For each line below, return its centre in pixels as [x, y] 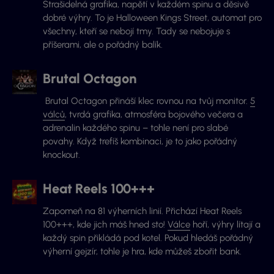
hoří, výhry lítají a [225, 225]
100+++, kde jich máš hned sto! [105, 225]
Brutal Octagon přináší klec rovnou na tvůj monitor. [146, 101]
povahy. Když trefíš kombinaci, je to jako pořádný [140, 142]
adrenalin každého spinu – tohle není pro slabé [135, 128]
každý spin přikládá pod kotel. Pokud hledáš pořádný [148, 238]
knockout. [61, 155]
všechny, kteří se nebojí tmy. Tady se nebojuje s [136, 31]
